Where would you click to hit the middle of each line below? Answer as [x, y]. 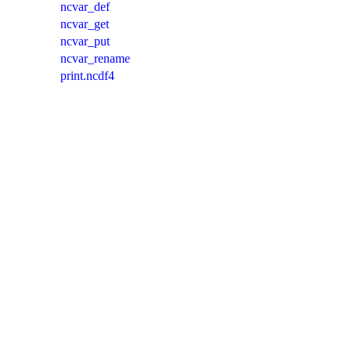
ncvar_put [85, 41]
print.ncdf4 [87, 75]
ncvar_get [85, 24]
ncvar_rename [95, 58]
